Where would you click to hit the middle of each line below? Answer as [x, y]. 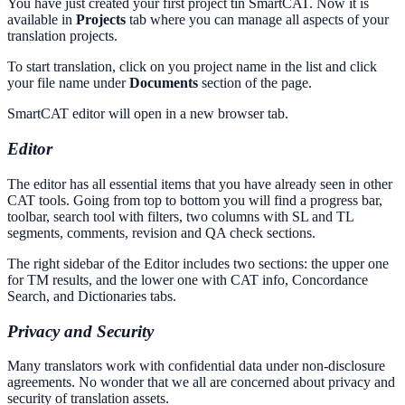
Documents [164, 83]
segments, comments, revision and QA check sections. [161, 232]
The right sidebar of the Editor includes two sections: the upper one [198, 263]
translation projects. [62, 36]
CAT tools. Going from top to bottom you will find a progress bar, [195, 200]
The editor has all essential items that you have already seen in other [200, 184]
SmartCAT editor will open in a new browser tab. [148, 114]
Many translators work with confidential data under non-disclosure [196, 366]
